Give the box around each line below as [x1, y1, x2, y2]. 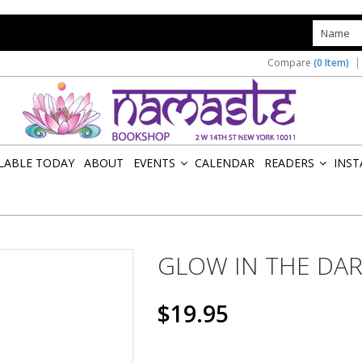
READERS [264, 155, 314, 170]
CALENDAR [195, 155, 255, 170]
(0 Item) [314, 56, 349, 69]
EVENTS [133, 155, 175, 170]
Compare [267, 56, 314, 69]
